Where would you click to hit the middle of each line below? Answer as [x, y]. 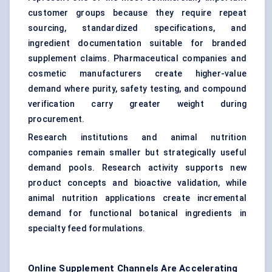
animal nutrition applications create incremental [137, 198]
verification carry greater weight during [137, 104]
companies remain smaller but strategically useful [137, 153]
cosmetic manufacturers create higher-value [137, 74]
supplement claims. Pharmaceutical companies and [137, 59]
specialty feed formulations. [87, 229]
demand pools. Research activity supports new [137, 168]
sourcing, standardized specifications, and [137, 28]
